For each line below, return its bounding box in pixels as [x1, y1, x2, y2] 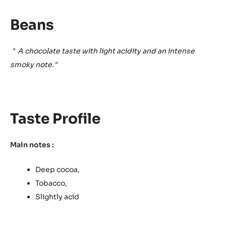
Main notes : [10, 140, 54, 150]
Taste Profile [10, 110, 100, 128]
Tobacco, [35, 179, 67, 188]
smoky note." [10, 60, 57, 70]
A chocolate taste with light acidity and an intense [18, 46, 195, 56]
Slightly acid [35, 192, 79, 202]
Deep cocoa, [35, 165, 80, 175]
